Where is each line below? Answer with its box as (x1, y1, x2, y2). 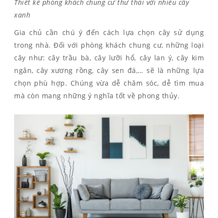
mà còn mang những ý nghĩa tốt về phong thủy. (14, 91, 180, 101)
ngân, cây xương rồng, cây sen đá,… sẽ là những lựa (14, 66, 204, 75)
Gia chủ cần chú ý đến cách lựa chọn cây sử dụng (14, 28, 204, 37)
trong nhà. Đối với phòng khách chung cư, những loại (14, 40, 204, 50)
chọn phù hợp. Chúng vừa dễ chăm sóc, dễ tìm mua (14, 78, 204, 88)
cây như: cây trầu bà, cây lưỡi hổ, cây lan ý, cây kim (14, 53, 204, 63)
